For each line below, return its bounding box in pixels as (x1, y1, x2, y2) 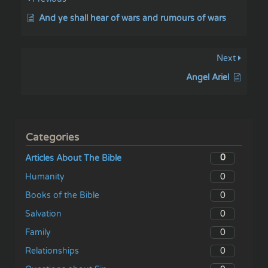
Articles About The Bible (25, 153, 121, 163)
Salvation (25, 209, 62, 220)
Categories (26, 131, 80, 144)
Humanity (25, 172, 65, 182)
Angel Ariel (186, 72, 229, 83)
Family (25, 227, 51, 238)
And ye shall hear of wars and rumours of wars (39, 13, 226, 23)
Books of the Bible (25, 190, 99, 201)
